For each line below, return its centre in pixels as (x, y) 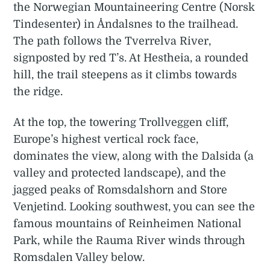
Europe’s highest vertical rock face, (106, 140)
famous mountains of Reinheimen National (128, 224)
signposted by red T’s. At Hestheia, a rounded (131, 58)
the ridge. (38, 92)
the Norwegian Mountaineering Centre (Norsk (134, 8)
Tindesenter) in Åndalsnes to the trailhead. (126, 24)
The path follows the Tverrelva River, (112, 41)
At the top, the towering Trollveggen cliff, (121, 123)
